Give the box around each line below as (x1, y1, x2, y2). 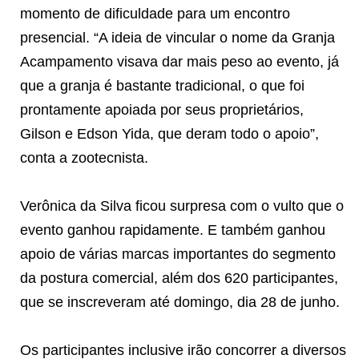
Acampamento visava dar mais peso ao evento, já (20, 53, 339, 70)
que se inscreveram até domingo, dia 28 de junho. (20, 293, 340, 310)
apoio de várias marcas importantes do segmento (20, 245, 336, 262)
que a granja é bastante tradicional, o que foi (20, 77, 305, 94)
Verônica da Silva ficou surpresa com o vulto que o (20, 197, 344, 214)
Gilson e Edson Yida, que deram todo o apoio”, (20, 125, 319, 142)
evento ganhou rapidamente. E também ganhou (20, 221, 325, 238)
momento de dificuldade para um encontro (20, 5, 290, 22)
